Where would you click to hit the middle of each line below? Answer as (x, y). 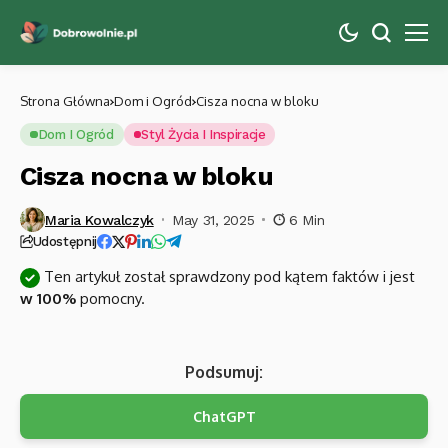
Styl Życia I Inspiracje (203, 134)
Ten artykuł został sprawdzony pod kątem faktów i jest (227, 276)
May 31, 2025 (213, 219)
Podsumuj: (224, 372)
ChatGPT (224, 416)
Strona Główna (65, 101)
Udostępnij (64, 241)
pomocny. (110, 298)
